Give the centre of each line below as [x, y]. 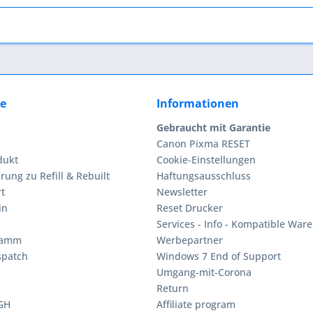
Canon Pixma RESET [203, 144]
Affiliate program [196, 305]
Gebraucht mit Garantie [213, 128]
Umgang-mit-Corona [204, 272]
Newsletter [182, 192]
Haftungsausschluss [204, 176]
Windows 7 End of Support [219, 256]
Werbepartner [190, 240]
